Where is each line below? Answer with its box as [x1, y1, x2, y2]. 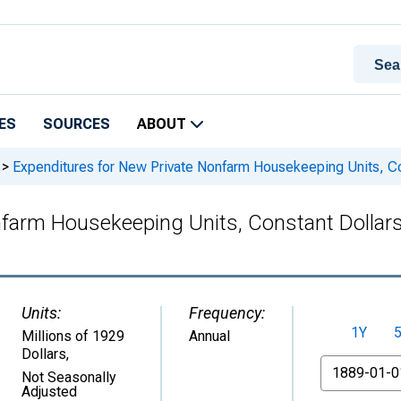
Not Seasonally [21, 369, 116, 386]
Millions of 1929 [21, 328, 124, 345]
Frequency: [189, 303, 265, 322]
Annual [189, 328, 230, 345]
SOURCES [43, 115, 110, 132]
